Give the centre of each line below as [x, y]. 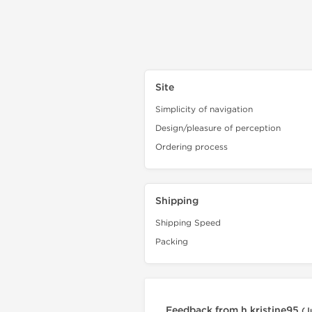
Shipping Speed [188, 223]
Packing [172, 242]
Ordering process [192, 147]
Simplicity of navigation [204, 109]
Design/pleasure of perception [218, 128]
